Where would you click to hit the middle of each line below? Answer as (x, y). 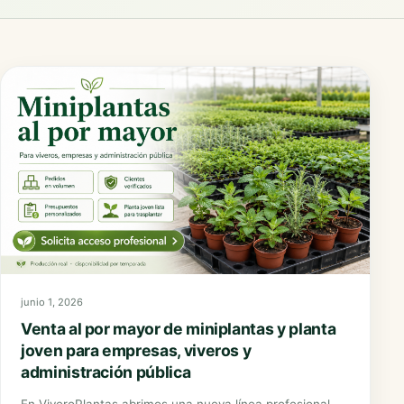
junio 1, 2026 (52, 302)
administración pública (106, 372)
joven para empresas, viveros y (136, 350)
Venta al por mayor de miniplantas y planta (179, 328)
